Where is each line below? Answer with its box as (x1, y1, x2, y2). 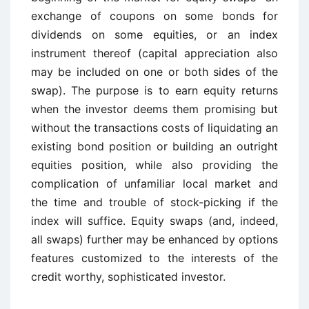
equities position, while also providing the (31, 158, 278, 172)
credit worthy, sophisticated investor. (31, 270, 226, 283)
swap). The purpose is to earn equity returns (31, 83, 278, 97)
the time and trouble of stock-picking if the (31, 195, 278, 209)
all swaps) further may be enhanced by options (31, 232, 278, 246)
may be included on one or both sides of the (31, 65, 278, 79)
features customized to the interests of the (31, 251, 278, 265)
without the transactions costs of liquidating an (31, 121, 278, 134)
